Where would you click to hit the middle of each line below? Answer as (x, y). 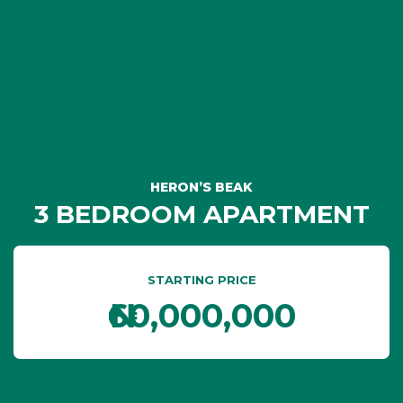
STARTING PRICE (201, 280)
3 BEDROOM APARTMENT (201, 214)
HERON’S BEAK (201, 187)
